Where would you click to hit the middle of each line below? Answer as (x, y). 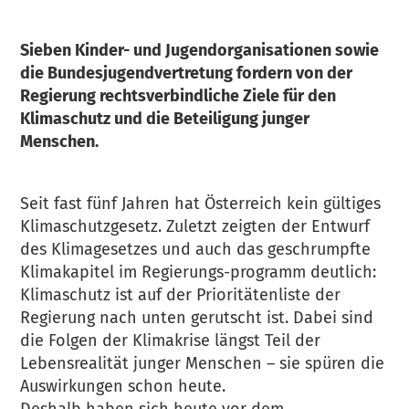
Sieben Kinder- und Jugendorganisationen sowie (200, 50)
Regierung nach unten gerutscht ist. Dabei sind (197, 318)
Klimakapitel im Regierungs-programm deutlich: (199, 272)
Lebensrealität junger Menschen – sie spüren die (203, 363)
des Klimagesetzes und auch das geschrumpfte (196, 249)
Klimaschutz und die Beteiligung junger (165, 119)
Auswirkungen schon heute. (123, 386)
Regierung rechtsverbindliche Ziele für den (178, 96)
